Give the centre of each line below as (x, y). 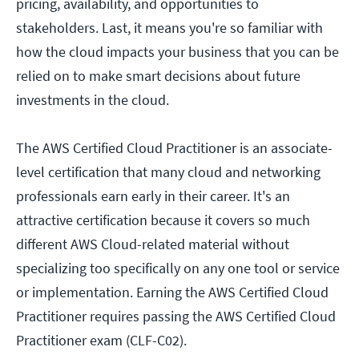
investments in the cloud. (93, 100)
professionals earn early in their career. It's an (153, 196)
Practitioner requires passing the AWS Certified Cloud (176, 317)
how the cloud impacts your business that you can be (177, 52)
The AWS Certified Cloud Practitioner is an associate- (174, 148)
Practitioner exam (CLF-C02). (101, 341)
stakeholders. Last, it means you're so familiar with (169, 28)
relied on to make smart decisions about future (158, 76)
